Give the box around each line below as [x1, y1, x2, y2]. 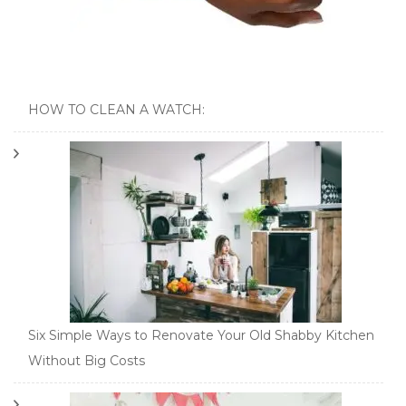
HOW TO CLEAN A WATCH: [28, 101, 205, 118]
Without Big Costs [28, 352, 145, 369]
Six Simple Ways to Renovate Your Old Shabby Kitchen [28, 326, 374, 343]
